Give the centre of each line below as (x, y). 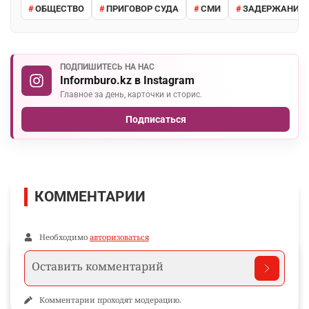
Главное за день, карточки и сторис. (131, 95)
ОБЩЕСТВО (60, 8)
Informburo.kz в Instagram (127, 81)
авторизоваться (119, 237)
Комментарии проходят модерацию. (110, 300)
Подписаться (156, 120)
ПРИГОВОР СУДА (142, 8)
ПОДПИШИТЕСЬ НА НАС (107, 67)
